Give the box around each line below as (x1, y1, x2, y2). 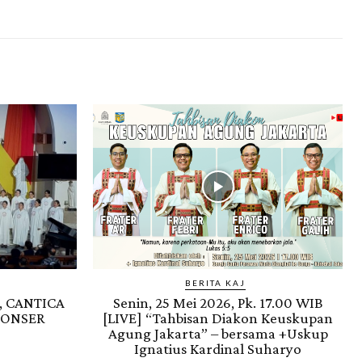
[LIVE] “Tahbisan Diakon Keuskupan (103, 309, 333, 327)
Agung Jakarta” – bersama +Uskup (107, 325, 328, 343)
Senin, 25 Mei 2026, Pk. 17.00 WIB (112, 294, 323, 312)
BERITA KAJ (185, 278, 246, 288)
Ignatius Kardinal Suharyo (134, 340, 301, 358)
